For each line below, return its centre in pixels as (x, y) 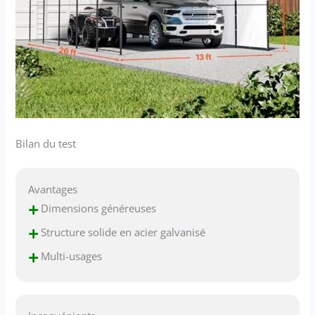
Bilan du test (46, 143)
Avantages (53, 189)
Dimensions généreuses (97, 208)
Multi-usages (70, 256)
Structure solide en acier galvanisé (122, 232)
